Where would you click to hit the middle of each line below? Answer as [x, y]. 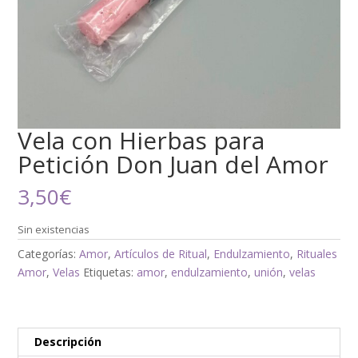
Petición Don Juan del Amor [173, 165]
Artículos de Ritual [161, 254]
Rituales [317, 254]
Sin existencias [54, 230]
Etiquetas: [110, 272]
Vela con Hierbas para [141, 141]
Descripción [68, 342]
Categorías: [49, 254]
